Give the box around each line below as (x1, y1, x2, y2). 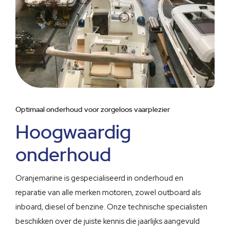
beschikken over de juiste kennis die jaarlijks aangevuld (15, 216, 200, 226)
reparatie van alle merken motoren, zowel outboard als (15, 187, 201, 198)
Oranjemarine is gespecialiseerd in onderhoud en (15, 173, 183, 183)
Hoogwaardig (15, 120, 131, 144)
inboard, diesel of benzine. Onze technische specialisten (15, 202, 207, 212)
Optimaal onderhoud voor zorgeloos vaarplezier (15, 105, 170, 114)
